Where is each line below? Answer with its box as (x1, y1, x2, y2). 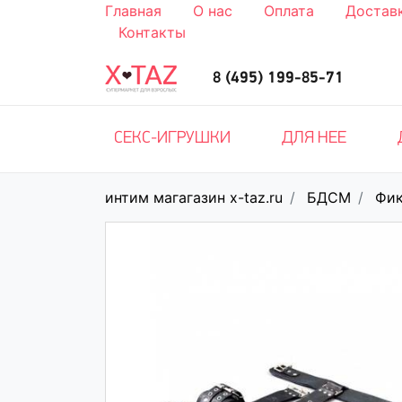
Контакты (118, 23, 186, 41)
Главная (105, 2, 162, 20)
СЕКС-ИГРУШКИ (114, 130, 231, 147)
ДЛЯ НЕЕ (282, 130, 347, 147)
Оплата (264, 2, 314, 20)
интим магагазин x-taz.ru (105, 188, 283, 206)
